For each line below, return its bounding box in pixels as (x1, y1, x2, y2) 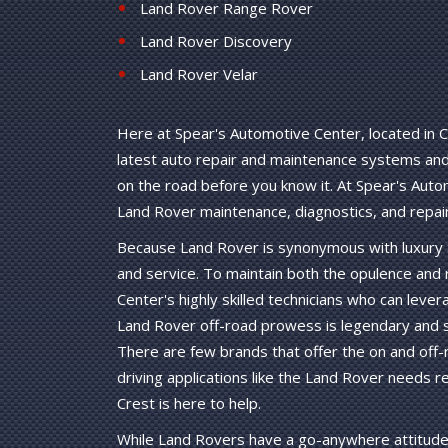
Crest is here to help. (117, 393, 261, 414)
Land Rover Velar (140, 64, 258, 85)
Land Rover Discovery (140, 31, 292, 52)
